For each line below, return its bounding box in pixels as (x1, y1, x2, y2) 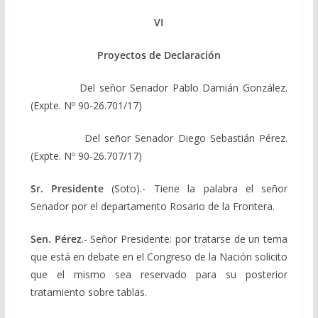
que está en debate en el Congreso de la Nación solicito (30, 249, 288, 263)
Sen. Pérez (30, 231, 82, 246)
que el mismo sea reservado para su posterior (30, 267, 288, 281)
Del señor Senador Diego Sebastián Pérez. (30, 131, 288, 145)
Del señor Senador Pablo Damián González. (30, 80, 288, 94)
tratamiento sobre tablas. (30, 285, 147, 299)
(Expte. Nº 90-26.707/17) (30, 148, 142, 163)
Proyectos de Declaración (97, 48, 221, 62)
